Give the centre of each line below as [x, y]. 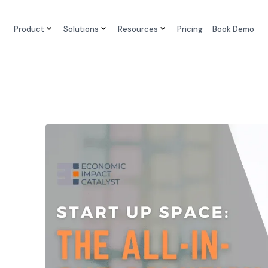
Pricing [190, 28]
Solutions [81, 28]
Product [29, 28]
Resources [138, 28]
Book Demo [233, 28]
